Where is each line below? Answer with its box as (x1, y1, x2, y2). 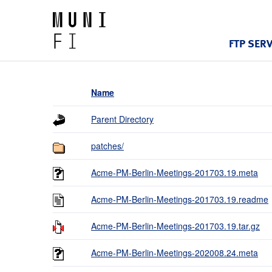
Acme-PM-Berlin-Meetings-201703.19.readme (91, 193, 268, 205)
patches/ (91, 140, 124, 152)
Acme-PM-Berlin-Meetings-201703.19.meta (91, 166, 258, 178)
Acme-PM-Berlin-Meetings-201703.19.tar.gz (91, 220, 260, 232)
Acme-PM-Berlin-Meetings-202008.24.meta (91, 246, 258, 259)
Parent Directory (91, 113, 154, 125)
